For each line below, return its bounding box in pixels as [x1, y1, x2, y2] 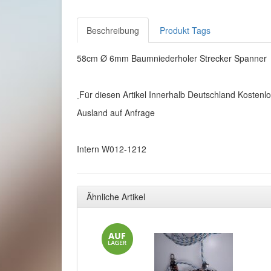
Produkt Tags [160, 24, 211, 36]
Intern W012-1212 [77, 143, 146, 155]
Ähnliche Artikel [87, 191, 145, 203]
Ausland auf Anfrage [77, 106, 157, 119]
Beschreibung [87, 24, 139, 36]
